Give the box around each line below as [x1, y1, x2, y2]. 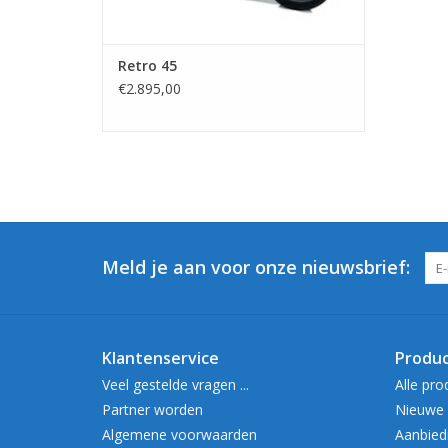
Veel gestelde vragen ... [102, 375, 249, 395]
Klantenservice [102, 347, 219, 370]
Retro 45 [118, 56, 177, 76]
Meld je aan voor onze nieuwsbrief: [102, 255, 410, 280]
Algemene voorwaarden [102, 425, 257, 445]
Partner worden [102, 400, 203, 420]
